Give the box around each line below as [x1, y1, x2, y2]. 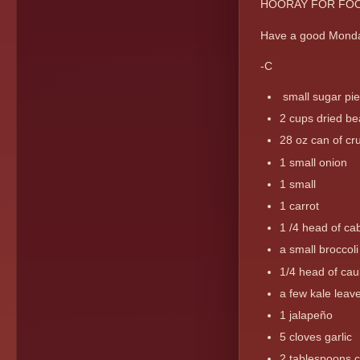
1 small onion [280, 155, 347, 169]
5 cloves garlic [280, 330, 352, 344]
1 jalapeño [280, 308, 336, 321]
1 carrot [280, 198, 319, 212]
